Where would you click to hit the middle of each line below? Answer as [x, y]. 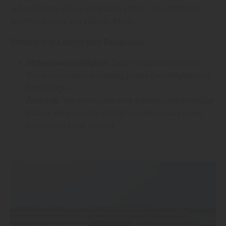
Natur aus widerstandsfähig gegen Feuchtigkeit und [118, 76]
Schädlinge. [48, 88]
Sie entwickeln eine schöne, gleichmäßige [137, 101]
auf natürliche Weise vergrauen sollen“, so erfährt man [106, 9]
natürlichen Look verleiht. [71, 126]
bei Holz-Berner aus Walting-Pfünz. [73, 22]
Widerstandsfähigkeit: [68, 63]
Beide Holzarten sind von [156, 63]
